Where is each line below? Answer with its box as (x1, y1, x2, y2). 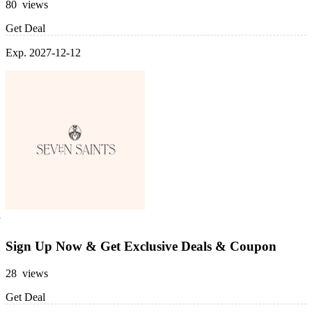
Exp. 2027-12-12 (6, 46, 81, 58)
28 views (6, 267, 48, 279)
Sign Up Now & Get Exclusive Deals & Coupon (6, 239, 276, 254)
